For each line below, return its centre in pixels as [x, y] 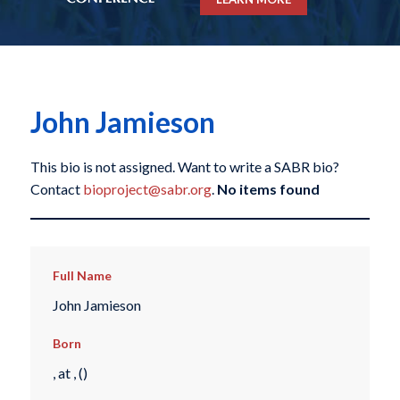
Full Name [82, 276]
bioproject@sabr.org [147, 189]
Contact [56, 189]
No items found [268, 189]
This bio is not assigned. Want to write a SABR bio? [184, 167]
